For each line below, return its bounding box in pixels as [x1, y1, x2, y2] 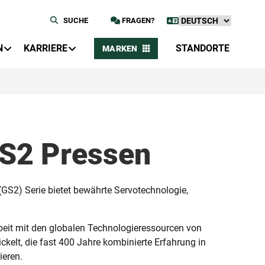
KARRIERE [23, 43, 67, 54]
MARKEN [102, 44, 138, 53]
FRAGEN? [120, 16, 154, 25]
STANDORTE [176, 43, 230, 54]
